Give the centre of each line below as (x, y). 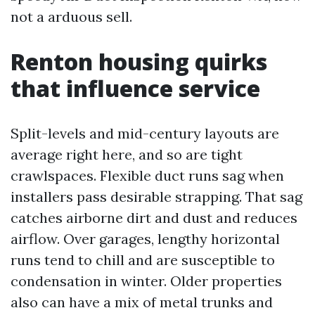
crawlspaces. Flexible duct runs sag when (147, 175)
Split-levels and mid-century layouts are (145, 133)
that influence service (135, 88)
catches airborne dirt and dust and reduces (154, 218)
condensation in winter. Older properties (146, 281)
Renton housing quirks (139, 62)
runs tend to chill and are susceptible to (143, 260)
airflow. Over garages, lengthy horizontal (145, 239)
